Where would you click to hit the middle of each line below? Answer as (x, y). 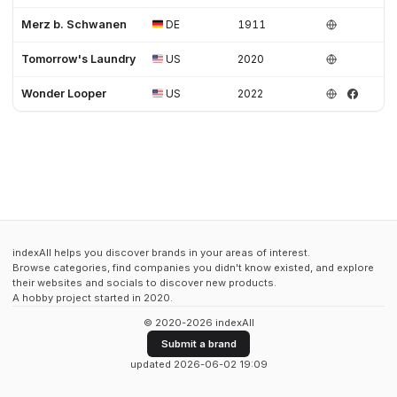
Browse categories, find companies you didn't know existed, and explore (193, 267)
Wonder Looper (64, 94)
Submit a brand (198, 343)
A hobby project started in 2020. (93, 297)
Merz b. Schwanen (74, 25)
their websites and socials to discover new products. (144, 282)
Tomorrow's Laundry (79, 59)
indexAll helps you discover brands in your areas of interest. (161, 252)
